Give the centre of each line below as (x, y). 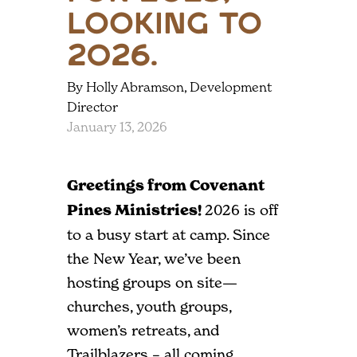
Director (92, 107)
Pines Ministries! (136, 210)
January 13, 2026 (117, 127)
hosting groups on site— (152, 282)
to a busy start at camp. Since (169, 234)
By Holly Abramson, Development (169, 87)
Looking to (165, 25)
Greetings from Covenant (166, 185)
